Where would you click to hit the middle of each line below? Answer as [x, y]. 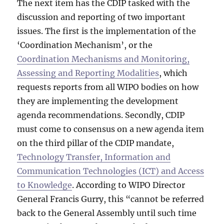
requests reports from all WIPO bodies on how [108, 87]
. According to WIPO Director [129, 185]
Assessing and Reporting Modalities [88, 73]
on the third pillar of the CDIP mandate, [96, 143]
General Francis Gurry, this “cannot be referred [111, 199]
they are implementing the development [98, 101]
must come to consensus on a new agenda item [111, 129]
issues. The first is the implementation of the [107, 31]
